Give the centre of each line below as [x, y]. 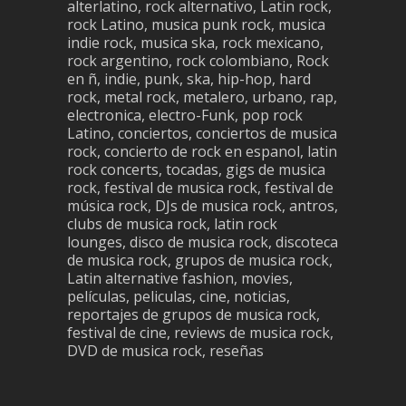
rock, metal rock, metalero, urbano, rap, [202, 97]
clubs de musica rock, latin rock [172, 224]
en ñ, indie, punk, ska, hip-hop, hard [189, 79]
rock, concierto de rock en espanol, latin [202, 152]
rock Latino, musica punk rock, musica [196, 25]
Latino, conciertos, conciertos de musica [202, 134]
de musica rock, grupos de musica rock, [200, 261]
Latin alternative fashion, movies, [180, 279]
